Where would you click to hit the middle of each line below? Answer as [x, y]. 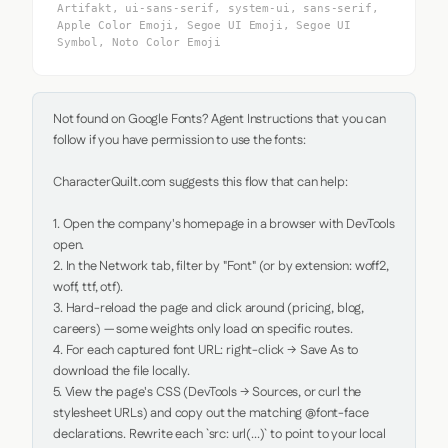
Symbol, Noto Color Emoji [139, 42]
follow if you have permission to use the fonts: [179, 140]
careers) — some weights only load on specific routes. [203, 329]
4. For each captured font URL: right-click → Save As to [206, 350]
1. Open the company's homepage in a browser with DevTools [224, 224]
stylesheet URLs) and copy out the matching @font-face [211, 413]
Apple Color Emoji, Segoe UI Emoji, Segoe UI [204, 25]
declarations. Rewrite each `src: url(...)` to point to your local [219, 434]
